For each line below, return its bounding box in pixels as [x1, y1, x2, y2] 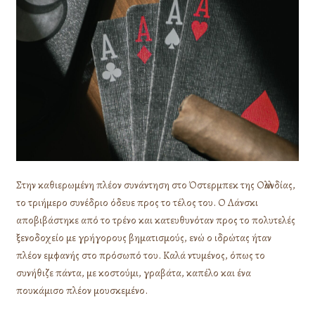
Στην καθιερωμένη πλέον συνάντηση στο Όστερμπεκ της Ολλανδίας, [16, 178, 296, 193]
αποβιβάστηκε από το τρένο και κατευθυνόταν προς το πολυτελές [16, 213, 296, 228]
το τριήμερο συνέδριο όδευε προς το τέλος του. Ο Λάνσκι [16, 195, 259, 210]
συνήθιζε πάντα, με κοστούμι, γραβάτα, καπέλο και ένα [16, 266, 252, 281]
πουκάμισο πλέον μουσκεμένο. [16, 283, 148, 298]
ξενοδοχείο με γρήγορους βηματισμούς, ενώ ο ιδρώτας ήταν [16, 231, 272, 245]
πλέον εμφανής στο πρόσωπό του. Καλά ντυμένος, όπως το [16, 248, 266, 263]
